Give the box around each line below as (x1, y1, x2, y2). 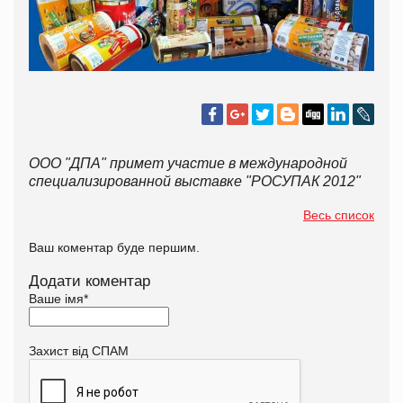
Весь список (303, 208, 374, 223)
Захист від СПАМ (29, 344, 129, 359)
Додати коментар (29, 273, 150, 291)
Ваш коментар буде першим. (29, 240, 200, 255)
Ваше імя (29, 291, 84, 307)
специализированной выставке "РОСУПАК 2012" (29, 174, 361, 190)
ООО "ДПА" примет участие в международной (29, 156, 347, 172)
